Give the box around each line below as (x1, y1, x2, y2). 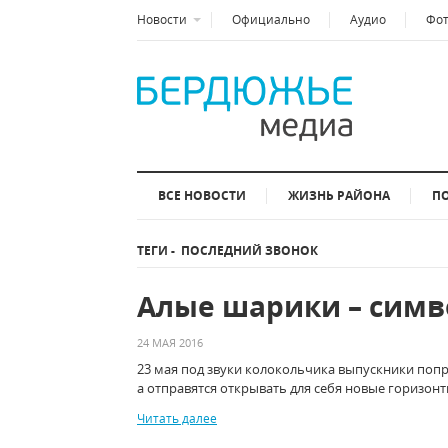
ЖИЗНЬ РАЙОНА (288, 187, 390, 204)
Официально (232, 11, 310, 28)
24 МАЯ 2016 (137, 335, 203, 350)
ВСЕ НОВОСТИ (158, 187, 246, 204)
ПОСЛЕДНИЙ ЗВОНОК (175, 242, 318, 259)
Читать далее (137, 410, 217, 427)
